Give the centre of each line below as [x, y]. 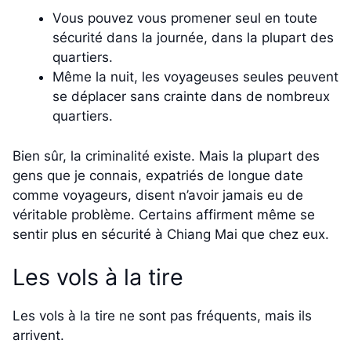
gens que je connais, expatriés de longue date [158, 175]
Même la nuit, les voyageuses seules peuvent [195, 77]
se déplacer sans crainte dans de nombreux [191, 97]
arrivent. [40, 336]
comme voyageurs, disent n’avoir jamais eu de [158, 195]
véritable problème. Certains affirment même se [164, 214]
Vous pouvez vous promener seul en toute [185, 18]
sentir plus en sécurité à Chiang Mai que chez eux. [173, 234]
